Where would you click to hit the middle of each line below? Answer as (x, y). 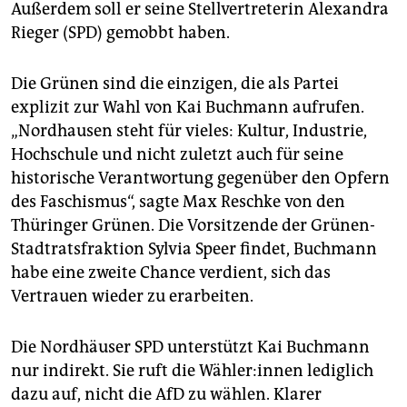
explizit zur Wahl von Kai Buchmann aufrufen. (188, 108)
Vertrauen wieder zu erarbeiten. (132, 297)
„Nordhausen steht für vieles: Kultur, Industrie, (189, 131)
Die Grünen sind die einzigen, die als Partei (175, 84)
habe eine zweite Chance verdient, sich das (171, 273)
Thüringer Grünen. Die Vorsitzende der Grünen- (193, 226)
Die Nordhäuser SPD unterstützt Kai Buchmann (190, 347)
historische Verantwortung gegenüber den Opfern (200, 179)
